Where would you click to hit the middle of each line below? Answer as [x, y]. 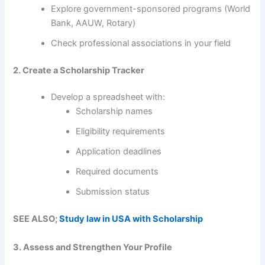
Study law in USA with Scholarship [131, 219]
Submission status [113, 192]
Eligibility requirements [121, 132]
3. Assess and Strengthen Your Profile [93, 247]
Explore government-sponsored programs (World [151, 9]
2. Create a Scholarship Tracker [79, 70]
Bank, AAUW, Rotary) [93, 23]
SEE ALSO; [36, 219]
